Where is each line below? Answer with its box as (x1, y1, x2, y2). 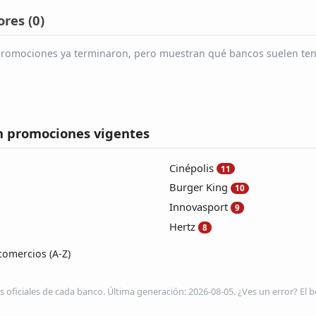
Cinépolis (169, 160, 214, 175)
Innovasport (169, 200, 228, 214)
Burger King (169, 180, 228, 195)
